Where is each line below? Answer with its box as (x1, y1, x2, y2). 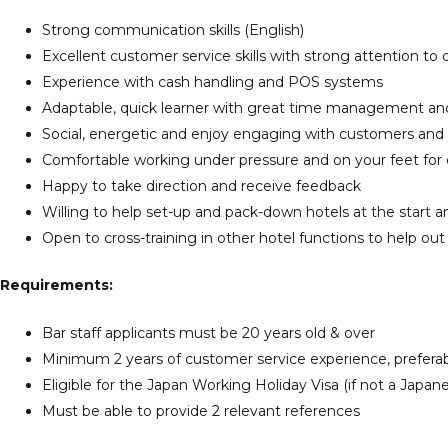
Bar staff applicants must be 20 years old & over (42, 324, 375, 343)
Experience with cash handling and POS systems (42, 72, 383, 91)
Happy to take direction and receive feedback (42, 176, 361, 195)
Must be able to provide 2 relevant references (42, 402, 360, 421)
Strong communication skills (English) (42, 20, 304, 39)
